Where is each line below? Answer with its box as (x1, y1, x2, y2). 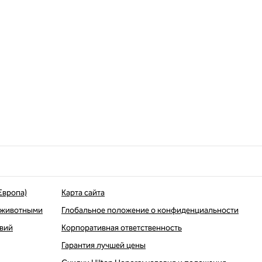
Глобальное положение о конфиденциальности (61, 205, 239, 215)
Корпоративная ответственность (61, 223, 182, 233)
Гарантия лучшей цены (61, 240, 146, 250)
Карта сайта (61, 188, 105, 198)
